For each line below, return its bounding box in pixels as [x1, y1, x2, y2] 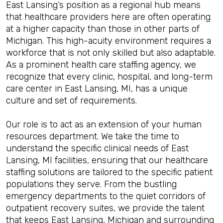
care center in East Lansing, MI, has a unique [6, 83, 188, 94]
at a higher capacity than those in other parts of [6, 23, 200, 34]
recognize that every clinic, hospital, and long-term [6, 71, 213, 82]
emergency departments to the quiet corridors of [6, 191, 206, 202]
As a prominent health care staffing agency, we [6, 59, 196, 70]
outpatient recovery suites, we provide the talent [6, 203, 205, 214]
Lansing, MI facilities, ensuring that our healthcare [6, 155, 208, 166]
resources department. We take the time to [6, 131, 179, 142]
